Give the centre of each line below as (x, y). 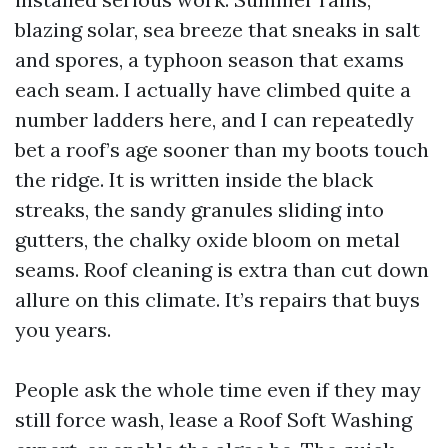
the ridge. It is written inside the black (194, 179)
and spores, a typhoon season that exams (209, 59)
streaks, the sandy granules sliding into (199, 209)
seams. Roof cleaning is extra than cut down (222, 269)
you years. (63, 329)
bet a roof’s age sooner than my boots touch (222, 149)
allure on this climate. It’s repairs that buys (217, 299)
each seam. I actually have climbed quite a (213, 89)
